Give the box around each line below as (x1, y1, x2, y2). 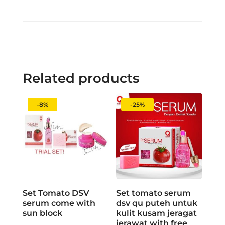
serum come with (22, 198, 95, 208)
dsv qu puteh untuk (116, 198, 198, 208)
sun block (22, 208, 62, 218)
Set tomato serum (116, 188, 191, 198)
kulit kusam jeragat (116, 208, 197, 218)
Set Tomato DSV (22, 188, 89, 198)
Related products (22, 70, 139, 87)
